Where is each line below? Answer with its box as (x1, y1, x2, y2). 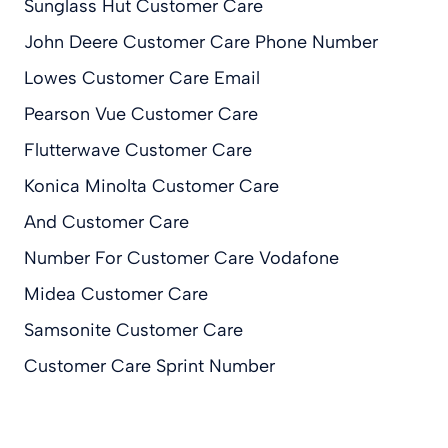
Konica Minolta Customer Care (24, 174, 279, 197)
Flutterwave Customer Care (24, 138, 252, 161)
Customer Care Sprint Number (24, 354, 275, 377)
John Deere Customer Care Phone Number (24, 30, 378, 53)
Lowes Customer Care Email (24, 66, 260, 89)
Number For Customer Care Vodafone (24, 246, 339, 269)
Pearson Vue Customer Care (24, 102, 258, 125)
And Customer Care (24, 210, 189, 233)
